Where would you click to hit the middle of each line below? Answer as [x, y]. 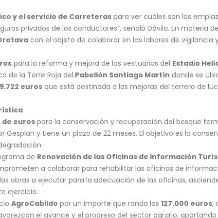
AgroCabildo [35, 203]
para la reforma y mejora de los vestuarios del [92, 63]
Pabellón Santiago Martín [122, 75]
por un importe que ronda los [109, 203]
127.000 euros [187, 203]
